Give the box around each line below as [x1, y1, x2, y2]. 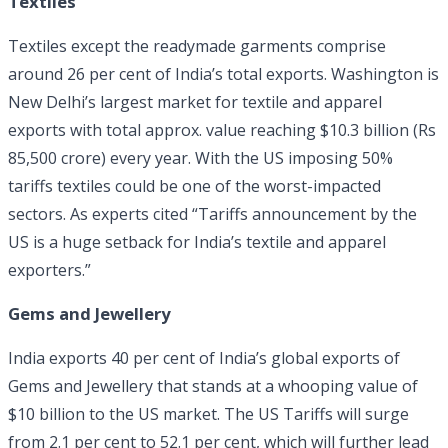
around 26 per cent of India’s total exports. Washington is [8, 62, 439, 85]
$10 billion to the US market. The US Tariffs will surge [8, 402, 409, 425]
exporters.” [8, 258, 91, 281]
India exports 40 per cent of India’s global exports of [8, 346, 400, 369]
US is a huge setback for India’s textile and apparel [8, 230, 386, 253]
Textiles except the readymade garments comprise [8, 34, 386, 57]
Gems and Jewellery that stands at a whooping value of [8, 374, 418, 397]
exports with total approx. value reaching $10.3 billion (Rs [8, 118, 436, 141]
